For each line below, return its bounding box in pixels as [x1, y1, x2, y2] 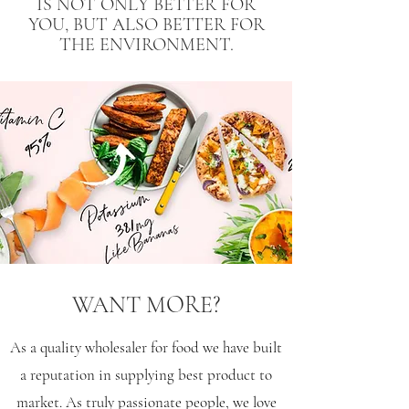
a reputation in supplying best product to [20, 365, 272, 384]
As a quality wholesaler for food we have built [10, 338, 282, 357]
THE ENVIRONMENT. [58, 34, 234, 56]
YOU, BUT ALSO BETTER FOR [27, 14, 265, 36]
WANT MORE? [71, 290, 221, 319]
